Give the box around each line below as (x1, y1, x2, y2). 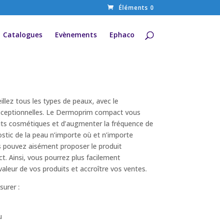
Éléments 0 (118, 3, 154, 12)
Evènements (55, 30, 97, 39)
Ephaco (109, 30, 135, 39)
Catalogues (2, 30, 42, 39)
